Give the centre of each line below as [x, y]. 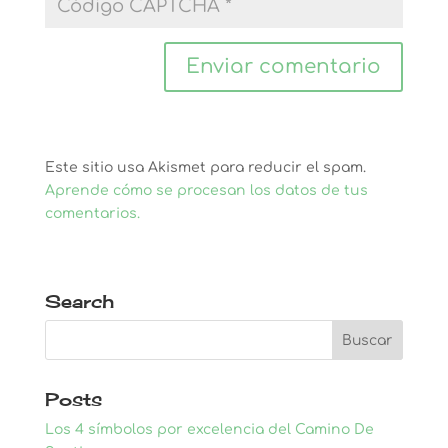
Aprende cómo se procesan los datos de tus [206, 190]
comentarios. [92, 213]
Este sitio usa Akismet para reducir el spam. [205, 167]
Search [79, 301]
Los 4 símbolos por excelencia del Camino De [209, 429]
